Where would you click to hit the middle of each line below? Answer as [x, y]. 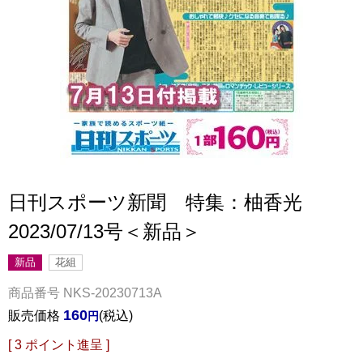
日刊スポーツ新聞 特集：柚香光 [155, 202]
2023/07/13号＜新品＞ [105, 231]
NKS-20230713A [113, 293]
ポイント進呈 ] [67, 345]
